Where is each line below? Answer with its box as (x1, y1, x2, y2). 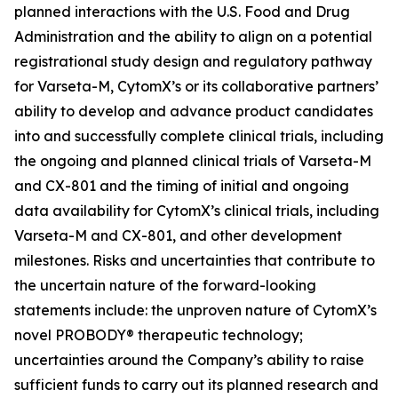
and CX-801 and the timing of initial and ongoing (14, 177, 349, 195)
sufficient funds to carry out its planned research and (14, 376, 378, 394)
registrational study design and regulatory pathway (14, 52, 372, 70)
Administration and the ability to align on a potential (14, 28, 372, 45)
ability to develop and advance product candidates (14, 102, 373, 120)
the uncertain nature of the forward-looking (14, 276, 316, 294)
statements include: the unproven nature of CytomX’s (14, 301, 377, 319)
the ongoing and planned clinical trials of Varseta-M (14, 152, 371, 170)
